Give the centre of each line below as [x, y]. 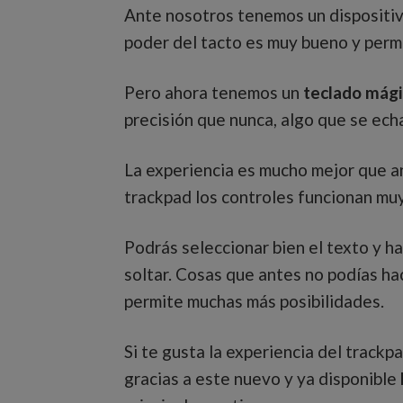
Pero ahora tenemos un [212, 93]
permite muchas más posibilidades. [254, 301]
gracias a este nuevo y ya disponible [260, 379]
